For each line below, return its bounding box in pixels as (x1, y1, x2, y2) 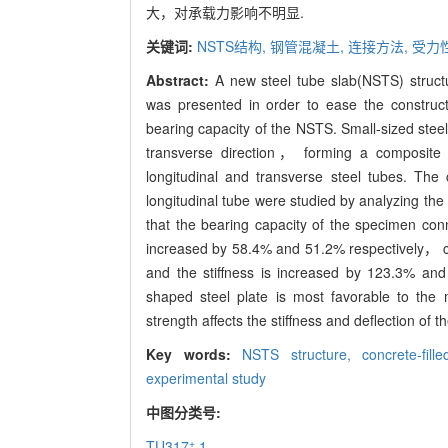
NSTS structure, (242, 344, 363, 365)
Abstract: (146, 70, 215, 91)
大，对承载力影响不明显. (146, 2, 304, 23)
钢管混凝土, (270, 36, 348, 57)
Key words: (146, 344, 243, 365)
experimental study (146, 368, 266, 389)
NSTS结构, (197, 36, 270, 57)
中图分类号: (146, 402, 225, 423)
